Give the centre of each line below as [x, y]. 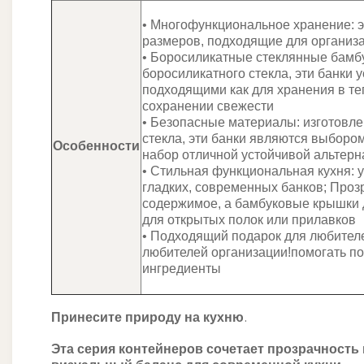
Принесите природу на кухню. [149, 318]
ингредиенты [182, 269]
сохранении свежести [208, 106]
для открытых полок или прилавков [249, 220]
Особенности [96, 146]
